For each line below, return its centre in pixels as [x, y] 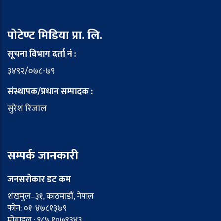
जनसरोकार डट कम [39, 179]
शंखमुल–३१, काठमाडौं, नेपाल [51, 196]
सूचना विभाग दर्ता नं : [42, 54]
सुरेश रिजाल [27, 108]
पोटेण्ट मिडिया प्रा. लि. [55, 35]
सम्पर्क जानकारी [43, 156]
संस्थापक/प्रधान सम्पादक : [50, 92]
